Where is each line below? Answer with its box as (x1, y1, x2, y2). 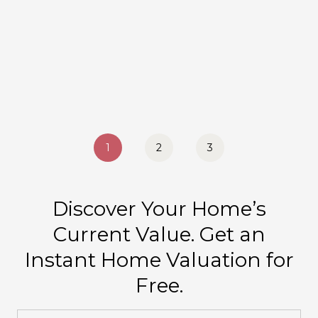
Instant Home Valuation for (24, 248, 294, 272)
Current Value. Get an (53, 222, 265, 246)
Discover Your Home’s (52, 197, 266, 221)
